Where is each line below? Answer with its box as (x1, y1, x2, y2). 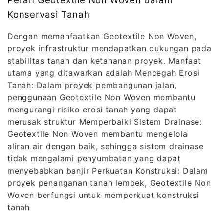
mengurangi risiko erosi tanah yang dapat (7, 105, 177, 115)
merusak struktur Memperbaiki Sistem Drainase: (7, 117, 202, 127)
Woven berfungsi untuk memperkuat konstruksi (7, 190, 199, 200)
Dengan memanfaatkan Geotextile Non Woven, (7, 31, 197, 42)
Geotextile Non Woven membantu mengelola (7, 129, 188, 139)
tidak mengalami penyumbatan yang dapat (7, 153, 181, 164)
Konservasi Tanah (7, 8, 90, 20)
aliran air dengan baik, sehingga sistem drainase (7, 141, 204, 152)
